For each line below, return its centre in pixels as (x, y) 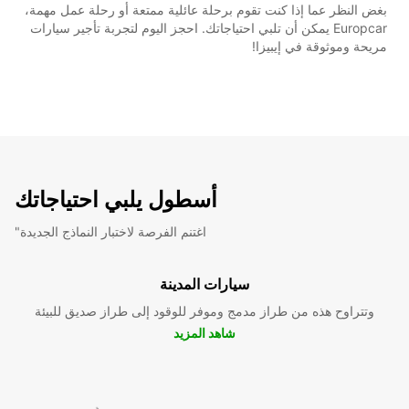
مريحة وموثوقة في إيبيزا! (320, 46)
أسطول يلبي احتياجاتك (116, 199)
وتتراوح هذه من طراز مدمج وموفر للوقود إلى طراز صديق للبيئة (204, 310)
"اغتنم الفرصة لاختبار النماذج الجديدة (113, 231)
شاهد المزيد (204, 332)
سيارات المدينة (204, 283)
